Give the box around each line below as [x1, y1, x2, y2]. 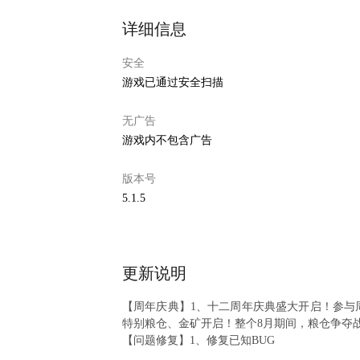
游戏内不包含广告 [122, 134, 212, 146]
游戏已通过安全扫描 [122, 76, 223, 88]
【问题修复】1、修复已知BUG [122, 334, 275, 346]
